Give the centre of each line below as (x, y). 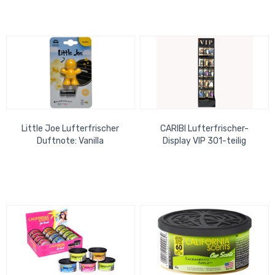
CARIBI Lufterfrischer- (205, 129)
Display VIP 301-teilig (205, 141)
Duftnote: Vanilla (71, 141)
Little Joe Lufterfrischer (71, 129)
